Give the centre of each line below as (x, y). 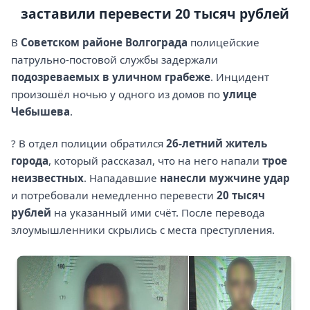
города (30, 160)
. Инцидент (240, 76)
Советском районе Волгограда (104, 42)
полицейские (224, 42)
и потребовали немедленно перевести (114, 195)
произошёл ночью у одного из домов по (117, 94)
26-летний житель (217, 143)
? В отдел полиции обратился (89, 143)
